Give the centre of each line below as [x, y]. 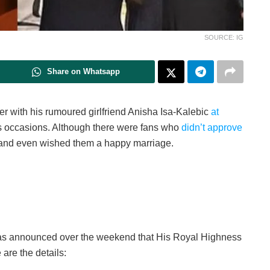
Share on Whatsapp [83, 72]
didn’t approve [212, 128]
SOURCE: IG [224, 38]
